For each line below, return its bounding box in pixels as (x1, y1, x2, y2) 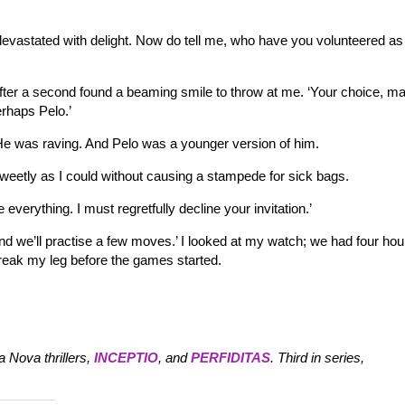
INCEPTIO (94, 350, 158, 365)
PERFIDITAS (191, 350, 270, 365)
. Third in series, (270, 350, 364, 365)
